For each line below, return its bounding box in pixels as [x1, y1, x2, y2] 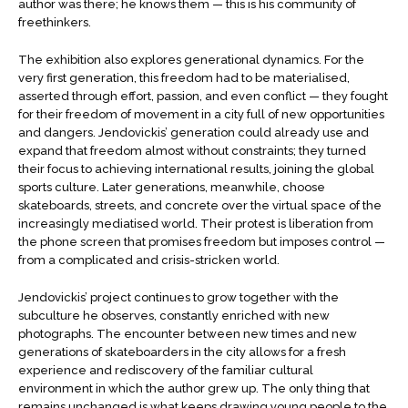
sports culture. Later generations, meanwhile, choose [18, 180, 325, 195]
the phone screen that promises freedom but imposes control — [18, 235, 385, 250]
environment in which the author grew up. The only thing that [18, 381, 370, 395]
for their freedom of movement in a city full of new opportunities [18, 107, 384, 122]
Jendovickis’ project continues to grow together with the [18, 290, 339, 304]
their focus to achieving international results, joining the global [18, 162, 374, 177]
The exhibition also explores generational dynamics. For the [18, 53, 364, 67]
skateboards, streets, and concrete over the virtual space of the [18, 199, 382, 213]
